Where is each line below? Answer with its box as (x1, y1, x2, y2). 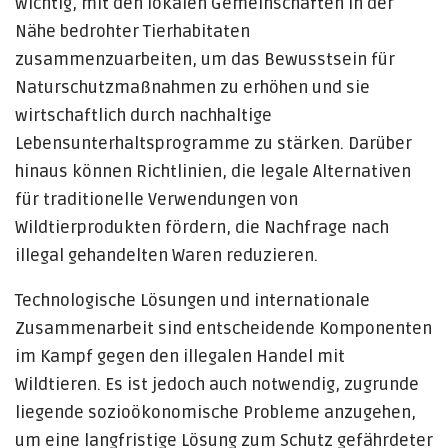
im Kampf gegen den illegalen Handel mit (15, 346, 345, 367)
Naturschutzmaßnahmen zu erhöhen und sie (15, 77, 370, 98)
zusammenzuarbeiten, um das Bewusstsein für (15, 49, 395, 70)
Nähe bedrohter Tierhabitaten (15, 21, 250, 42)
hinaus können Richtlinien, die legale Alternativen (15, 161, 411, 182)
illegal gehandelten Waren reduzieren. (15, 245, 318, 266)
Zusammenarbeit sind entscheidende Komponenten (15, 318, 432, 339)
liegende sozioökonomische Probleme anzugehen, (15, 402, 416, 423)
